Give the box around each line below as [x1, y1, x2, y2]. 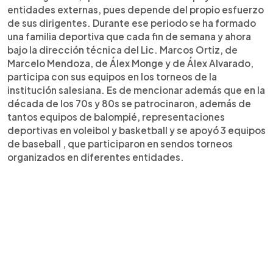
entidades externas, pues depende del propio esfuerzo [7, 3, 264, 15]
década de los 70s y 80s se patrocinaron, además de [7, 97, 251, 109]
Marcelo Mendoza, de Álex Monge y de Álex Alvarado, [7, 57, 253, 69]
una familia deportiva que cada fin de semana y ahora [7, 30, 251, 42]
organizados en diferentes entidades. [7, 151, 184, 163]
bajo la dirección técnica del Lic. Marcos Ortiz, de [7, 43, 238, 55]
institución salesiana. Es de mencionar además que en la [7, 83, 265, 96]
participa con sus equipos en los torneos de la [7, 70, 217, 82]
